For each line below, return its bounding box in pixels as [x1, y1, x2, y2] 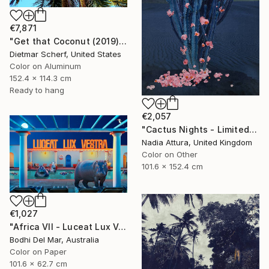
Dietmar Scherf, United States [10, 49, 121, 59]
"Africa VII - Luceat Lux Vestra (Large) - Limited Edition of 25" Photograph [118, 221, 127, 232]
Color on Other [142, 149, 198, 159]
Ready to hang [10, 85, 64, 95]
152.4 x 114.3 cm [10, 73, 71, 83]
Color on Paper [10, 246, 67, 256]
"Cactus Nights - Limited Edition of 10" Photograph [249, 124, 257, 134]
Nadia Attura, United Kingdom [142, 137, 252, 147]
